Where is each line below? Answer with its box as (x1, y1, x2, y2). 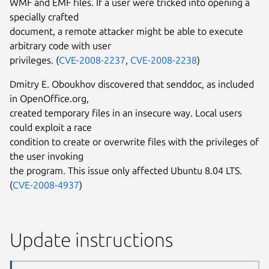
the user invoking (10, 150, 83, 162)
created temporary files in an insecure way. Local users (10, 107, 242, 118)
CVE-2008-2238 (130, 54, 197, 65)
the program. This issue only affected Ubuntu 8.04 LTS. (10, 165, 242, 176)
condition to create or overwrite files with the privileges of (10, 136, 259, 147)
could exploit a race (10, 121, 92, 133)
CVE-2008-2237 (59, 54, 125, 65)
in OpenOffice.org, (10, 92, 89, 104)
